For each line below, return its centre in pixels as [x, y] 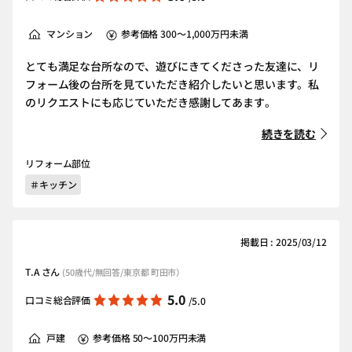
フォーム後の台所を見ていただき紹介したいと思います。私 [172, 84]
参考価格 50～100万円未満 [150, 337]
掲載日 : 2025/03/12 [283, 242]
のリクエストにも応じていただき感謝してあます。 [150, 102]
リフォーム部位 [58, 163]
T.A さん [44, 271]
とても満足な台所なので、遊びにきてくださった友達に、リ [172, 66]
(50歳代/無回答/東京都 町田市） [124, 272]
